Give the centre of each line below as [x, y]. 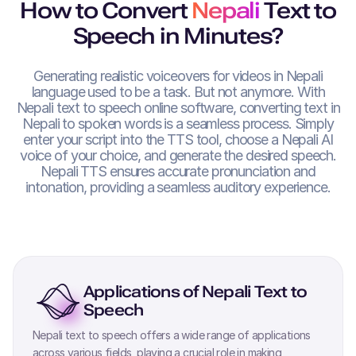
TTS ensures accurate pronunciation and [196, 171]
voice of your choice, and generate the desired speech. [178, 155]
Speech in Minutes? [178, 36]
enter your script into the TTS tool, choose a [152, 139]
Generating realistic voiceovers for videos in [160, 76]
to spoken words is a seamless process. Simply [196, 124]
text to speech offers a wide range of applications [186, 335]
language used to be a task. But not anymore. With [178, 92]
